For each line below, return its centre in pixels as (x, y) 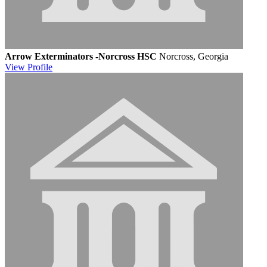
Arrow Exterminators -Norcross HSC (81, 56)
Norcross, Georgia (194, 56)
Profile (40, 67)
